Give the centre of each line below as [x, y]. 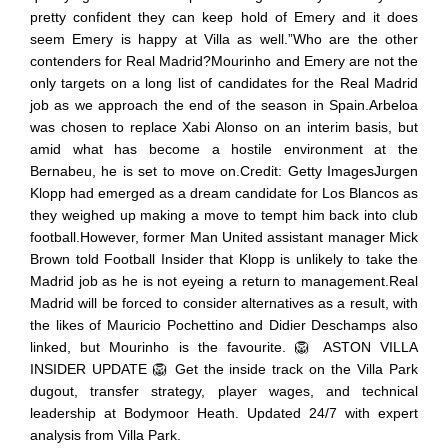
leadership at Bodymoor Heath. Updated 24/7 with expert [224, 412]
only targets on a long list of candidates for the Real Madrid [224, 82]
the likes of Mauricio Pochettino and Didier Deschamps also [224, 324]
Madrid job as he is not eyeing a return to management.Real [224, 280]
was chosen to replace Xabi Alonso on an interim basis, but [224, 126]
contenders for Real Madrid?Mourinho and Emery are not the [224, 60]
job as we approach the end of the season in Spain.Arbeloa [224, 104]
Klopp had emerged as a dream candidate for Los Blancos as [224, 192]
